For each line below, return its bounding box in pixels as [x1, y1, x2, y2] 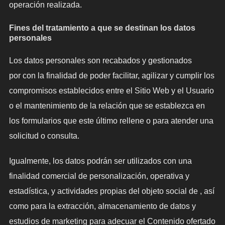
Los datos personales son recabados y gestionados [9, 56, 192, 65]
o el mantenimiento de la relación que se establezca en [9, 101, 205, 110]
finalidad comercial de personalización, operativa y [9, 172, 189, 181]
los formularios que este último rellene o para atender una [9, 117, 213, 126]
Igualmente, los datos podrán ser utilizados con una [9, 157, 192, 166]
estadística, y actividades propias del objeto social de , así [9, 187, 214, 196]
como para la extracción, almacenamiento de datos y [9, 202, 196, 211]
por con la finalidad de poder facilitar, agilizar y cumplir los [9, 71, 214, 80]
